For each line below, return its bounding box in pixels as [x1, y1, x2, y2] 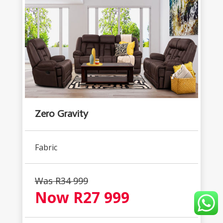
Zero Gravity [34, 108, 88, 120]
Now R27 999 [34, 187, 129, 208]
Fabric [34, 142, 57, 153]
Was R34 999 [34, 175, 88, 187]
